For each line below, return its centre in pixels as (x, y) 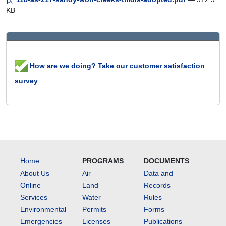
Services (34, 197)
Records (157, 185)
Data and (159, 173)
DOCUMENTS (167, 161)
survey (26, 81)
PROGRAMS (103, 161)
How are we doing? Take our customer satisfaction (116, 65)
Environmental (43, 209)
